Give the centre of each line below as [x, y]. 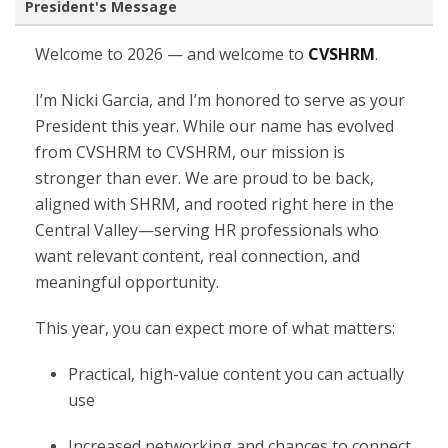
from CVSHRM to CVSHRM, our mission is [190, 152]
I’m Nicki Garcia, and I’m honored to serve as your [220, 100]
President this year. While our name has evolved [214, 126]
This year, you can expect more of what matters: [215, 328]
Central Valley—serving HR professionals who [207, 230]
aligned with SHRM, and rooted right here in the [214, 204]
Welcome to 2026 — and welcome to [171, 54]
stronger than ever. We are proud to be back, [204, 178]
